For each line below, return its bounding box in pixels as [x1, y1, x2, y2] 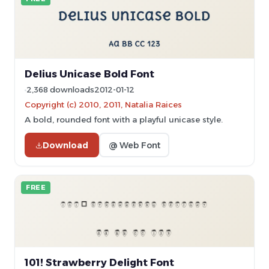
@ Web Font [108, 139, 160, 151]
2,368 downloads [26, 85, 94, 94]
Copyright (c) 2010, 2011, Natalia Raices [25, 100, 182, 109]
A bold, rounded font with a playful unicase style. [25, 115, 223, 124]
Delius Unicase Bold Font [25, 68, 154, 80]
